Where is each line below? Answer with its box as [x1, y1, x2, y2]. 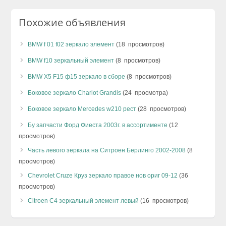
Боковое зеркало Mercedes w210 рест [28, 105, 137, 112]
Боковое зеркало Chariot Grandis [28, 89, 122, 96]
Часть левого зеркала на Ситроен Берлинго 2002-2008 [28, 146, 186, 154]
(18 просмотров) [115, 40, 165, 48]
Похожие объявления [19, 15, 126, 29]
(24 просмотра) [121, 89, 168, 96]
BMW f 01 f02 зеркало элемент [28, 40, 115, 48]
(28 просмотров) [136, 105, 187, 112]
